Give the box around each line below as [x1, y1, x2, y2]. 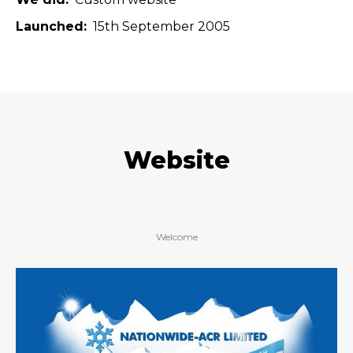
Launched [16, 19, 84, 34]
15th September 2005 [93, 19, 230, 34]
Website [123, 146, 230, 175]
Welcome [155, 231, 198, 243]
